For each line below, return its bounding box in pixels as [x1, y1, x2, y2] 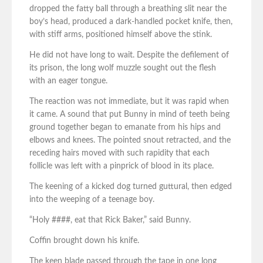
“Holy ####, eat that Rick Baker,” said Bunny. [29, 216, 191, 225]
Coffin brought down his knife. [29, 237, 139, 245]
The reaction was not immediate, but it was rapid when [29, 97, 229, 106]
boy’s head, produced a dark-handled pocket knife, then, [29, 18, 232, 26]
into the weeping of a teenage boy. [29, 195, 154, 204]
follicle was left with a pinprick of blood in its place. [29, 162, 214, 171]
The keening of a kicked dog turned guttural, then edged [29, 183, 232, 191]
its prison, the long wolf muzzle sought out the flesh [29, 64, 216, 73]
